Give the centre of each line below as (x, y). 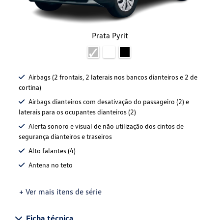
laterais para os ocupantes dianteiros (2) (77, 112)
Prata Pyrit (110, 36)
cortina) (30, 87)
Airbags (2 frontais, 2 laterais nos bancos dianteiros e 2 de (113, 77)
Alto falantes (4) (52, 151)
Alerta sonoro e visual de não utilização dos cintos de (106, 126)
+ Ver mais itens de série (60, 192)
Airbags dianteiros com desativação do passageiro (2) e (109, 102)
